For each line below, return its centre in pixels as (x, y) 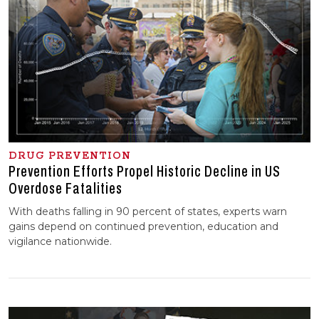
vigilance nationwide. (60, 241)
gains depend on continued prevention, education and (143, 226)
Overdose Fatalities (66, 188)
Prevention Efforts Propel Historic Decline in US (145, 171)
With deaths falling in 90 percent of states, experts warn (148, 211)
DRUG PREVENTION (70, 156)
